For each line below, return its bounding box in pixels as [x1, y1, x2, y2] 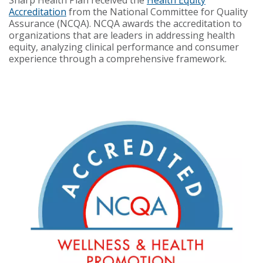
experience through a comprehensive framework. [9, 52, 227, 65]
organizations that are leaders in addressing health [9, 28, 235, 42]
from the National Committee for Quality [66, 5, 248, 18]
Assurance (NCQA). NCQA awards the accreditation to [9, 16, 242, 30]
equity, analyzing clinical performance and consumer [9, 40, 239, 53]
